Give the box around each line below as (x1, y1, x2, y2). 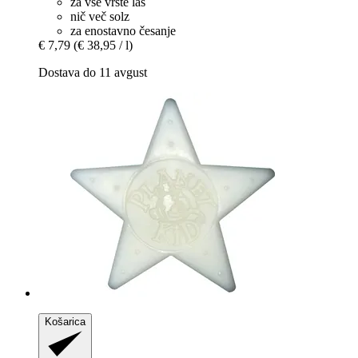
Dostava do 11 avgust (38, 65, 147, 79)
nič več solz (70, 9, 129, 23)
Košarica (45, 315, 86, 328)
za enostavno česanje (70, 23, 176, 38)
